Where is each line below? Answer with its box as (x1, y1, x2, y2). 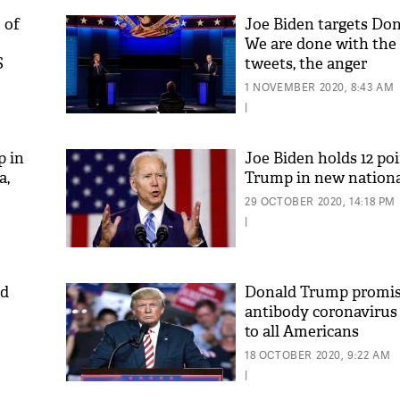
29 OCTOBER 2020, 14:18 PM (245, 194, 396, 209)
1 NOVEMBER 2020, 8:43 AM (245, 79, 395, 95)
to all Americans (245, 322, 359, 341)
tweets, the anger (245, 54, 367, 73)
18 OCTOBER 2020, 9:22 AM (245, 347, 391, 362)
